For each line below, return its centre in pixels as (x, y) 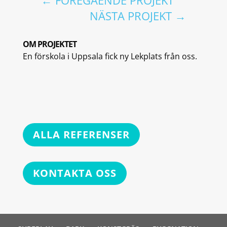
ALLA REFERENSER (81, 135)
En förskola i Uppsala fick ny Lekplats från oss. (110, 56)
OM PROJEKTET (49, 44)
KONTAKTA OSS (74, 173)
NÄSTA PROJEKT (131, 16)
